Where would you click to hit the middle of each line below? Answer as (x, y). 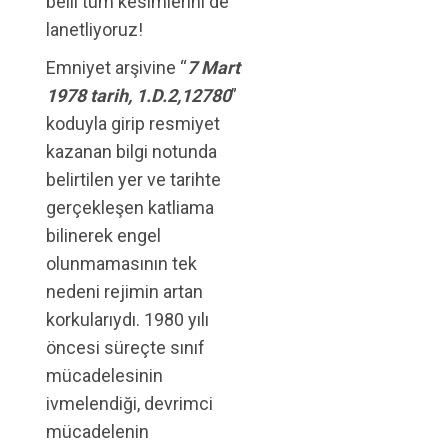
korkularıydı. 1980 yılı (127, 320)
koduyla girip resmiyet (133, 124)
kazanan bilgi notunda (131, 152)
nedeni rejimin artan (124, 292)
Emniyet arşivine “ (116, 68)
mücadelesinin (104, 376)
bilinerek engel (103, 236)
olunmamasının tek (121, 264)
